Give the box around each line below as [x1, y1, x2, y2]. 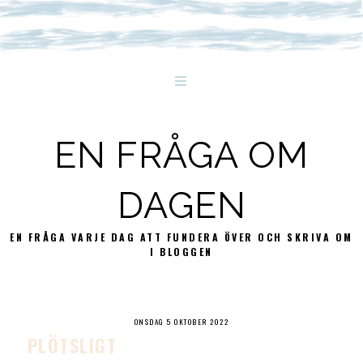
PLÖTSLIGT [27, 331, 117, 358]
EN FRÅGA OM [54, 133, 309, 176]
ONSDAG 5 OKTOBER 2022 [134, 315, 229, 327]
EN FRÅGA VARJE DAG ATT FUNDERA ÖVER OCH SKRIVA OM [10, 229, 353, 244]
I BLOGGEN [150, 244, 213, 258]
